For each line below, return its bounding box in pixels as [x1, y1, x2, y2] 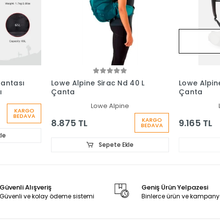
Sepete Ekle [97, 140, 134, 149]
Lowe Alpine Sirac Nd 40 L [51, 78, 145, 88]
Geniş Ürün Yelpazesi [141, 183, 208, 192]
